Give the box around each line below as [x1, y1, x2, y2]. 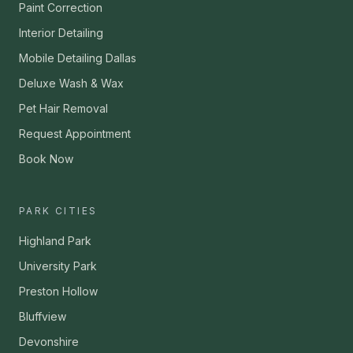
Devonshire [19, 335, 79, 348]
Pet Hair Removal [19, 102, 108, 115]
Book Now [19, 152, 73, 165]
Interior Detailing [19, 26, 103, 39]
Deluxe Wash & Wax [19, 76, 124, 90]
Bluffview [19, 310, 66, 323]
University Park [19, 259, 97, 273]
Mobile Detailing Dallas [19, 51, 136, 65]
